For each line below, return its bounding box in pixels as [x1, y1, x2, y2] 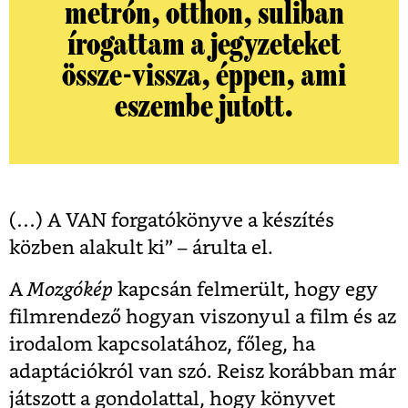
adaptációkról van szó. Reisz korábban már [9, 362, 396, 382]
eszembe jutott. [115, 89, 293, 125]
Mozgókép [27, 280, 113, 301]
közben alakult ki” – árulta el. [9, 239, 278, 259]
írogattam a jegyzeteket [67, 27, 341, 63]
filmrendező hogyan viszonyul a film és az [9, 308, 396, 328]
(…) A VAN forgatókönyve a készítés [9, 211, 334, 231]
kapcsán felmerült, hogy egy [113, 280, 378, 301]
